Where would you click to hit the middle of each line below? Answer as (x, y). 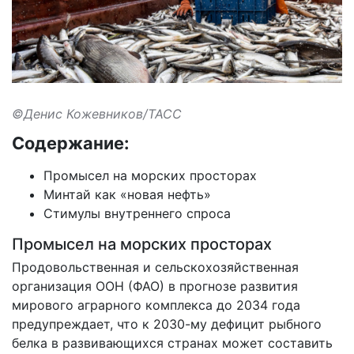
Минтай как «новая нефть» (127, 195)
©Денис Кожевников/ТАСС (97, 114)
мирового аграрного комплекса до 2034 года (156, 305)
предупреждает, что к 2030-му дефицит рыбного (167, 324)
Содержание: (70, 143)
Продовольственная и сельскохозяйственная (155, 267)
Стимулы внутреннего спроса (137, 214)
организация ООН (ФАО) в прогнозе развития (155, 286)
